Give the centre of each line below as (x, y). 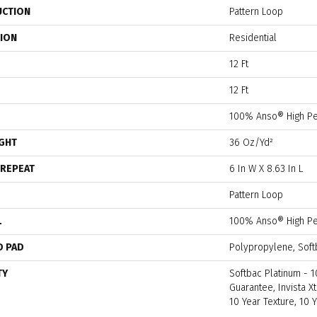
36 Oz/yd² (251, 143)
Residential (253, 38)
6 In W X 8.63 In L (266, 169)
